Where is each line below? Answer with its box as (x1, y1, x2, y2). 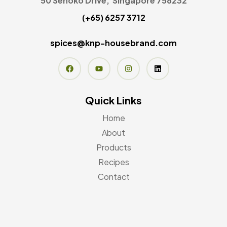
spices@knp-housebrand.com (50, 37, 177, 48)
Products (96, 141, 131, 153)
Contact (97, 171, 130, 182)
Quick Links (85, 93, 142, 106)
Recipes (98, 156, 129, 167)
